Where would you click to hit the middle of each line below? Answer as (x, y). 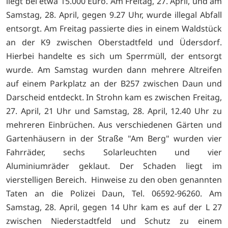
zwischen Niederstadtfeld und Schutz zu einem (114, 221)
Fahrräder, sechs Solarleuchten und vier (114, 152)
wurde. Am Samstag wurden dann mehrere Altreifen (114, 69)
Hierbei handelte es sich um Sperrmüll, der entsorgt (114, 56)
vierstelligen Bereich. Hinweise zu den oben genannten (114, 179)
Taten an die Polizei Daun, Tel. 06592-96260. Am (114, 193)
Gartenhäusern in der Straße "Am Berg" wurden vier (114, 138)
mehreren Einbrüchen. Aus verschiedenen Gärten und (114, 124)
